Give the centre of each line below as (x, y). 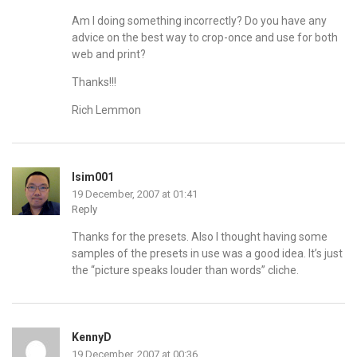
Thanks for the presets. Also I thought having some (200, 237)
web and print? (109, 55)
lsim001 (93, 177)
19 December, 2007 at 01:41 (135, 194)
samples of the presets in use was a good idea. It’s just (207, 254)
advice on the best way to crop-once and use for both (205, 38)
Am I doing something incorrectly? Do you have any (199, 21)
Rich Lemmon (106, 110)
